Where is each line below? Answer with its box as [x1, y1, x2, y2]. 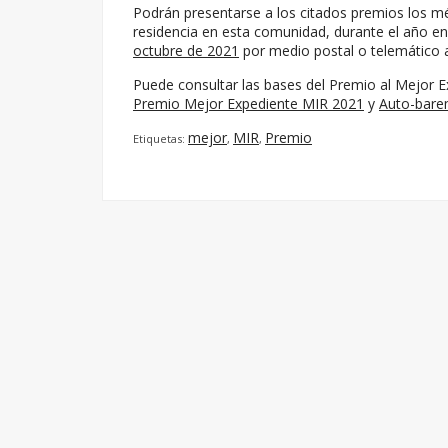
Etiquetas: [133, 131, 188, 146]
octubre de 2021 [133, 41, 239, 60]
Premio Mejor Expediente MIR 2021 [133, 94, 364, 113]
